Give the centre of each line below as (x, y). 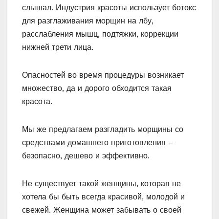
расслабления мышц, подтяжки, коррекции (100, 34)
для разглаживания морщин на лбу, (88, 21)
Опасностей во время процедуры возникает (103, 75)
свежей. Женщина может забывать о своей (102, 210)
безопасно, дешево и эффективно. (86, 156)
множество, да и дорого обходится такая (97, 88)
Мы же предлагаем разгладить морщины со (103, 130)
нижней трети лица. (58, 47)
